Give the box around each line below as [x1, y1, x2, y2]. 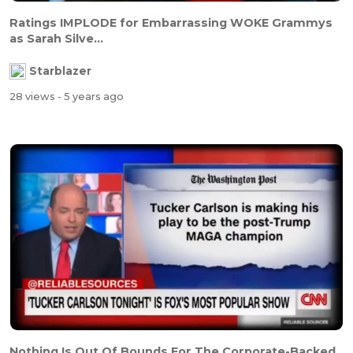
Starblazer [29, 65, 91, 78]
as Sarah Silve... [9, 32, 103, 46]
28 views [9, 90, 58, 102]
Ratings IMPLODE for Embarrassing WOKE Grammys [9, 16, 333, 31]
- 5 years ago [58, 90, 124, 102]
